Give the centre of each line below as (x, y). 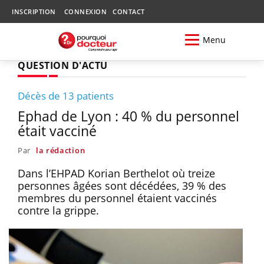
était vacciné (57, 131)
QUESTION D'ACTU (63, 65)
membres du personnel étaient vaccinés (117, 198)
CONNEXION (85, 11)
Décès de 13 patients (66, 95)
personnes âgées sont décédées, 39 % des (122, 185)
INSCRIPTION (34, 11)
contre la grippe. (60, 210)
